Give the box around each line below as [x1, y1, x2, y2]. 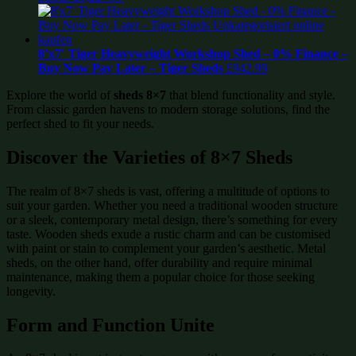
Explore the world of [6, 87, 114, 102]
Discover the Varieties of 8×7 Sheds [6, 146, 292, 168]
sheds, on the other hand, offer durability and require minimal [6, 255, 312, 269]
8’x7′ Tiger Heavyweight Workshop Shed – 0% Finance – [38, 46, 348, 60]
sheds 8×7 [114, 87, 166, 102]
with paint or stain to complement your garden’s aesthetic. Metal [6, 241, 326, 255]
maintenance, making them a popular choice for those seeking [6, 269, 315, 284]
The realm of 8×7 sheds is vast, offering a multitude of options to [6, 184, 330, 198]
